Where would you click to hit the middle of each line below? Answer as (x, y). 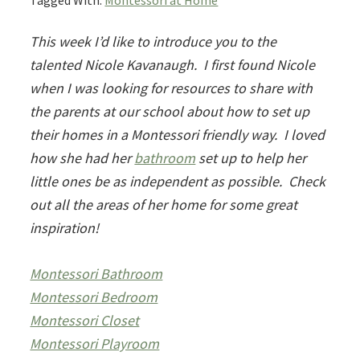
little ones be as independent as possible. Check (178, 182)
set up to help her (251, 158)
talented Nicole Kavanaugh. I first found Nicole (173, 65)
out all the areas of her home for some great (164, 205)
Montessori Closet (85, 321)
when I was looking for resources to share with (172, 88)
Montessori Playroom (95, 344)
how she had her (82, 158)
